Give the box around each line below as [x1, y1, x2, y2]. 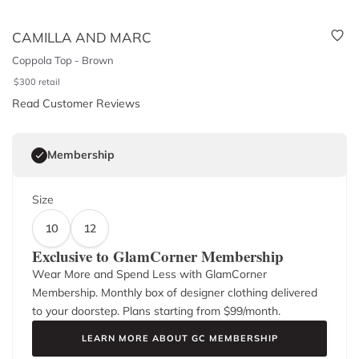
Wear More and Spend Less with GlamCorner [32, 267, 267, 281]
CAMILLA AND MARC [12, 29, 151, 46]
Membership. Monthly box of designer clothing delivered [32, 285, 317, 300]
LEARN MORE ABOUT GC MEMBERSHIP [81, 333, 278, 344]
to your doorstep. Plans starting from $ [32, 304, 230, 318]
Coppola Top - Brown [12, 54, 114, 67]
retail [38, 76, 61, 87]
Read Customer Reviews [12, 96, 140, 111]
